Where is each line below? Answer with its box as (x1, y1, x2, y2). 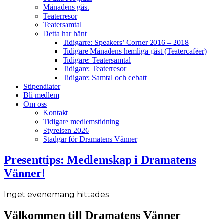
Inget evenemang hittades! (4, 189, 110, 199)
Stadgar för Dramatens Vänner (43, 135, 137, 143)
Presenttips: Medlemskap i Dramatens (4, 153, 196, 166)
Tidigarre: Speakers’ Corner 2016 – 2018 (63, 38, 189, 46)
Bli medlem (23, 91, 59, 99)
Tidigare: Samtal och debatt (63, 73, 147, 82)
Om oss (23, 100, 47, 108)
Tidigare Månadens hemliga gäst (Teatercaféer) (63, 47, 207, 55)
